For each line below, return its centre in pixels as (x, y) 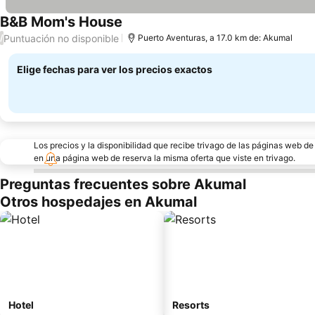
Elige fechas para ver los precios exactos (115, 69)
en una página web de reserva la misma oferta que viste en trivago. (165, 158)
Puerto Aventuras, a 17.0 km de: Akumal (215, 38)
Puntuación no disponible (61, 38)
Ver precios (152, 30)
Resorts (191, 305)
